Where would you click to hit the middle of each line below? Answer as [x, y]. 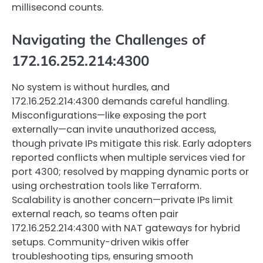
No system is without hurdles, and [91, 87]
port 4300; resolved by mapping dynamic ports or [130, 172]
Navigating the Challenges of [109, 40]
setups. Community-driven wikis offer [100, 242]
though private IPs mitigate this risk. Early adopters [131, 144]
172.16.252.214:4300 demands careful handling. [120, 102]
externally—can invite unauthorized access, [114, 130]
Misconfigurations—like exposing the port [109, 116]
